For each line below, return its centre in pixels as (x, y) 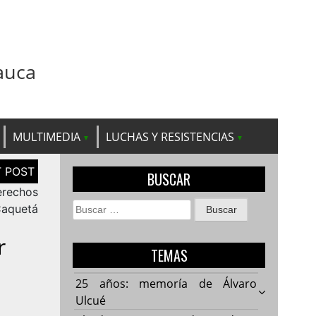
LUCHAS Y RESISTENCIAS (170, 136)
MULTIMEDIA (47, 136)
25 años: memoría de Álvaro (166, 283)
